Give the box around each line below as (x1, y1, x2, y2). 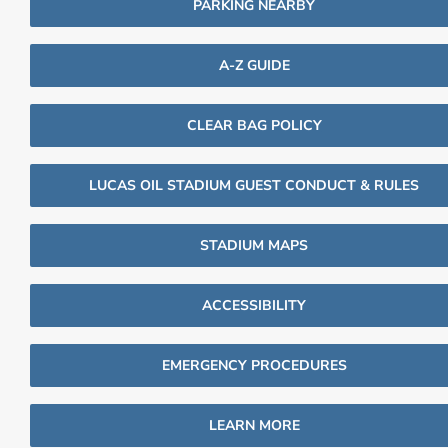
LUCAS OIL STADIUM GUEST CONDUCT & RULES (89, 176, 419, 196)
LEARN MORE (208, 416, 300, 436)
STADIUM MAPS (200, 236, 308, 256)
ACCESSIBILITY (202, 296, 306, 316)
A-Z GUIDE (218, 56, 290, 76)
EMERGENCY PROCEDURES (161, 356, 347, 376)
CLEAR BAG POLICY (186, 116, 322, 136)
